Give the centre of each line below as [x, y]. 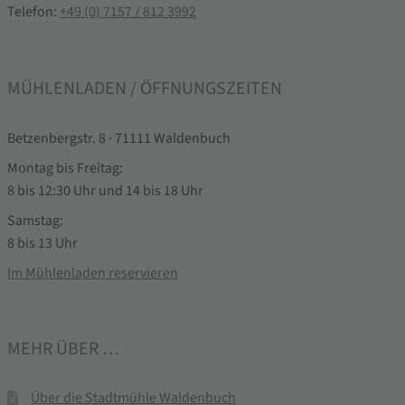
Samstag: [35, 220]
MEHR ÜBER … [63, 349]
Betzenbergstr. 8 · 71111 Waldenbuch [119, 138]
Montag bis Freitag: [65, 168]
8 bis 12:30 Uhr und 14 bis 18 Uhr [105, 190]
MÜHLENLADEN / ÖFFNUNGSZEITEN [145, 88]
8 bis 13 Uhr [42, 243]
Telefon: [33, 12]
